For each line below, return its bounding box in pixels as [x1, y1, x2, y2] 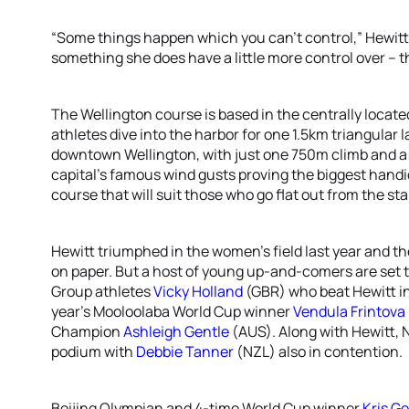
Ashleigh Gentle [123, 321, 229, 341]
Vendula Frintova [293, 301, 405, 321]
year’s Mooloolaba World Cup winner [51, 301, 293, 321]
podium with [51, 341, 136, 362]
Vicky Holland [153, 281, 243, 301]
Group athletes [51, 281, 153, 301]
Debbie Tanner [136, 341, 234, 362]
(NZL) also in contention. [234, 341, 403, 362]
